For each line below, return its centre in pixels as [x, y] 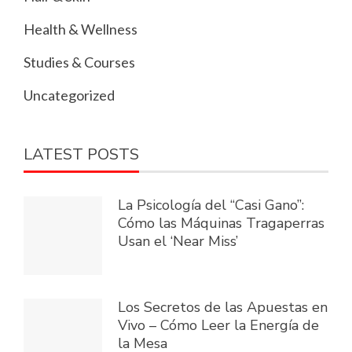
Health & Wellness [81, 29]
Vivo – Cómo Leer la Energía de [218, 325]
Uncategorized [69, 95]
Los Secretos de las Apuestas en [223, 307]
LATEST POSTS [81, 154]
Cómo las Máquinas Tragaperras [221, 223]
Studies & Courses [79, 62]
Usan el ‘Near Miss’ [178, 241]
